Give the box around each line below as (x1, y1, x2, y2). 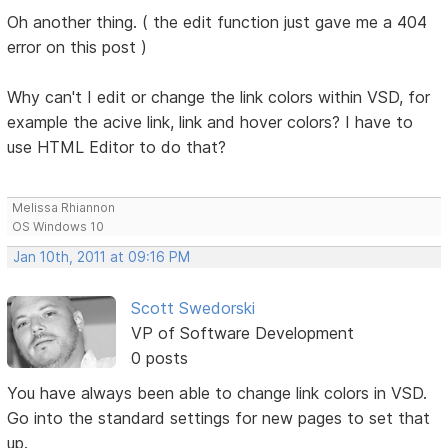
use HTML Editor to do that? (7, 136, 227, 157)
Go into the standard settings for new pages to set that (7, 407, 431, 428)
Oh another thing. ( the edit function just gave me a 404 (7, 11, 428, 32)
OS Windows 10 (12, 218, 105, 234)
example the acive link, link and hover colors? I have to (7, 111, 414, 132)
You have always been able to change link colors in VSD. (7, 382, 428, 403)
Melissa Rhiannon (12, 199, 116, 215)
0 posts (130, 347, 188, 368)
